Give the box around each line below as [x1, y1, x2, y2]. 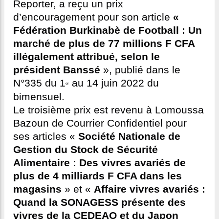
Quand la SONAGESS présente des [13, 197, 186, 209]
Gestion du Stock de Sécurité [13, 144, 158, 156]
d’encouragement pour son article [13, 11, 173, 23]
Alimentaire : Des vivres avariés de [13, 157, 186, 169]
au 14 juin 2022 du [69, 77, 159, 89]
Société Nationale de [78, 131, 180, 143]
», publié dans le [100, 64, 180, 76]
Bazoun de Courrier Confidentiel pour [13, 117, 187, 130]
